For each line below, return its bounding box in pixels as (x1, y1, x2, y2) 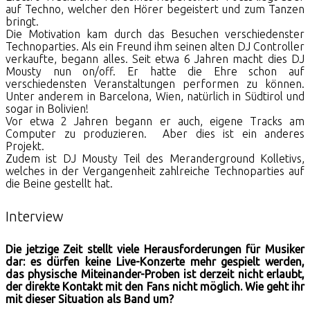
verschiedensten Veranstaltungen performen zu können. (6, 77, 304, 90)
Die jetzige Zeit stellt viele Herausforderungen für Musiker (6, 243, 304, 256)
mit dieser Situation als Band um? (6, 293, 174, 306)
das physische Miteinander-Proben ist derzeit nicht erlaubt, (6, 268, 304, 281)
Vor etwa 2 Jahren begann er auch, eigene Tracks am (6, 114, 304, 127)
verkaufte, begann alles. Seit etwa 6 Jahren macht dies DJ (6, 52, 304, 65)
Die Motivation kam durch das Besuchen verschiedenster (6, 27, 304, 40)
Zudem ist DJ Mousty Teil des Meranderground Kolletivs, (6, 152, 304, 165)
